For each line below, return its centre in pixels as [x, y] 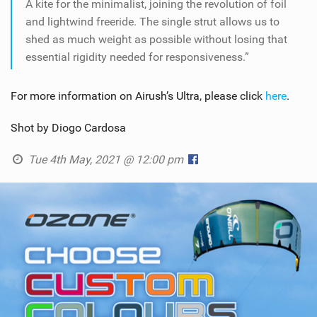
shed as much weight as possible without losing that [156, 40]
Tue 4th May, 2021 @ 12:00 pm [105, 160]
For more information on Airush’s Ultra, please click [138, 96]
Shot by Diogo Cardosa [68, 128]
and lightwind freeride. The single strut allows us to [152, 22]
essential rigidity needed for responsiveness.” [137, 57]
